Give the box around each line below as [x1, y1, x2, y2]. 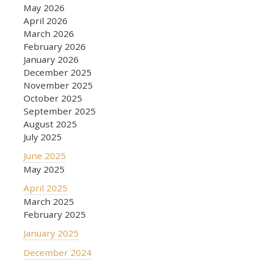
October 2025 [23, 92, 82, 104]
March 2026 [23, 27, 74, 39]
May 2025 [23, 163, 65, 175]
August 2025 [23, 117, 77, 130]
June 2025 [23, 149, 66, 161]
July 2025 [23, 130, 62, 143]
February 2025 [23, 208, 86, 220]
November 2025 [23, 79, 93, 91]
